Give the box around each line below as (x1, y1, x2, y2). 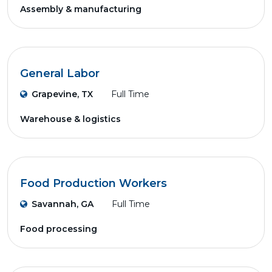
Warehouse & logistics (20, 114, 121, 124)
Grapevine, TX (32, 89, 93, 100)
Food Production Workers (20, 177, 167, 190)
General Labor (20, 67, 100, 80)
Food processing (20, 223, 97, 234)
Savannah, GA (32, 199, 93, 209)
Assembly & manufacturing (20, 4, 141, 15)
